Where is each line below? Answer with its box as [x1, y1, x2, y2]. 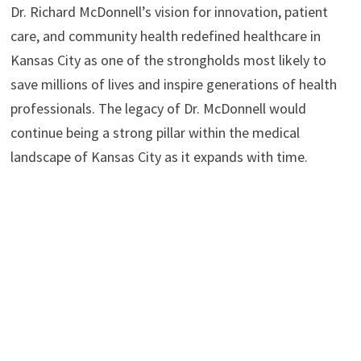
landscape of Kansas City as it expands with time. [10, 147, 308, 166]
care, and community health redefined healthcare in [10, 26, 321, 45]
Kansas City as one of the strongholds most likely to [10, 50, 326, 69]
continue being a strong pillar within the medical [10, 122, 300, 142]
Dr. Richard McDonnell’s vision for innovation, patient [10, 2, 328, 21]
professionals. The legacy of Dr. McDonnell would [10, 98, 306, 118]
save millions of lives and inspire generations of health [10, 74, 337, 93]
